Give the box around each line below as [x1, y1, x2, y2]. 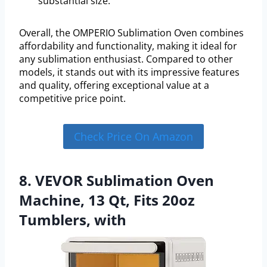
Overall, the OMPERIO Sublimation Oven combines [19, 26, 244, 39]
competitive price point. [19, 91, 126, 105]
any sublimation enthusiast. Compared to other [19, 52, 233, 66]
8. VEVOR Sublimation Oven [19, 170, 214, 190]
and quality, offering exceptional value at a [19, 78, 209, 92]
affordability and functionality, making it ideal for [19, 39, 237, 52]
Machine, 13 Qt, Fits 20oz [19, 190, 195, 210]
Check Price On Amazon [74, 129, 193, 144]
